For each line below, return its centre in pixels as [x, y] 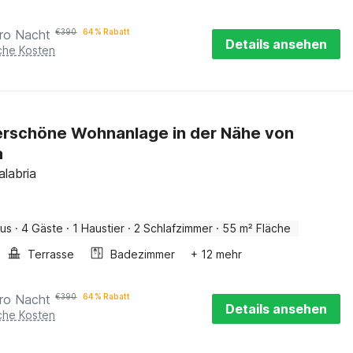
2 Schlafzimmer [174, 228]
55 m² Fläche [257, 228]
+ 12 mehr [217, 254]
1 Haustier [99, 228]
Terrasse [51, 254]
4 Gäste [43, 228]
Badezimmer [143, 254]
